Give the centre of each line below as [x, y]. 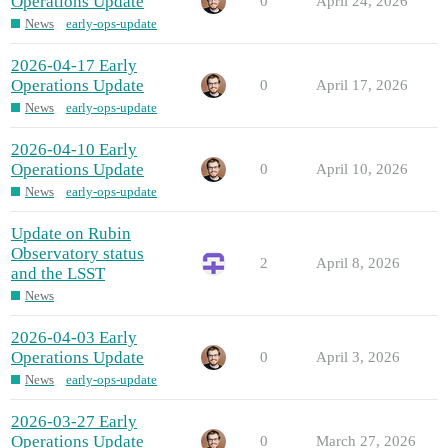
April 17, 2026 [362, 85]
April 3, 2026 [358, 357]
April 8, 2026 [358, 263]
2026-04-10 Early [74, 150]
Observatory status [77, 254]
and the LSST [58, 274]
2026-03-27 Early [74, 422]
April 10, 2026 [362, 169]
